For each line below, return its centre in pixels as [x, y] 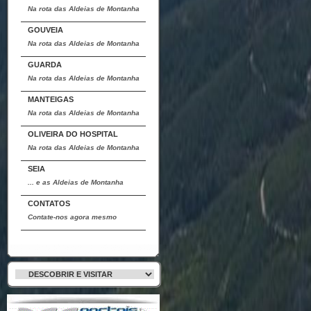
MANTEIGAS [51, 99]
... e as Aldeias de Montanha [76, 182]
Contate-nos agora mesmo [72, 217]
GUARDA [45, 65]
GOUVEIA [45, 30]
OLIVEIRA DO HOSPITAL [73, 134]
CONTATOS [49, 203]
